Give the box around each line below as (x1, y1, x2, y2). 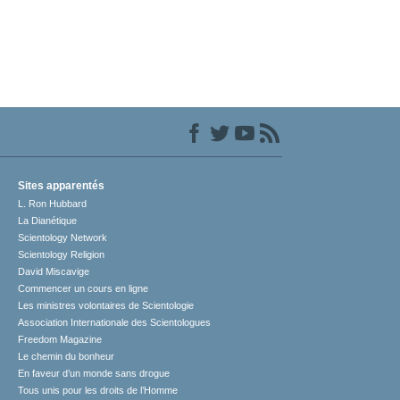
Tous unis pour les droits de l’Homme (18, 385, 179, 396)
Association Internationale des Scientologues (18, 317, 212, 329)
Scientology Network (18, 232, 108, 244)
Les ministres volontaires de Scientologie (18, 300, 195, 312)
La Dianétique (18, 215, 78, 227)
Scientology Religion (18, 249, 105, 261)
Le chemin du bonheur (18, 351, 115, 362)
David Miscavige (18, 266, 90, 278)
